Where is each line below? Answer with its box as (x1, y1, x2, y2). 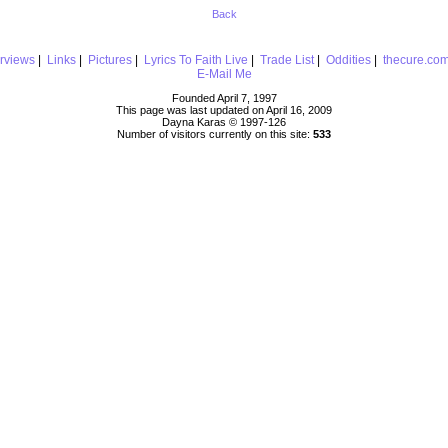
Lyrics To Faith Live (143, 52, 248, 67)
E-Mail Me (196, 66, 252, 81)
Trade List (259, 52, 314, 67)
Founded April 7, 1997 (171, 91, 277, 104)
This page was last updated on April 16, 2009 (116, 103, 332, 116)
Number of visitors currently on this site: (117, 127, 313, 140)
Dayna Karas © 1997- (162, 115, 268, 128)
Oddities (325, 52, 371, 67)
